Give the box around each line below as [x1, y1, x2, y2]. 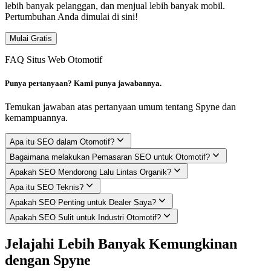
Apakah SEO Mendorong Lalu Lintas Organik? [10, 168, 171, 177]
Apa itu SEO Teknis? [10, 183, 83, 192]
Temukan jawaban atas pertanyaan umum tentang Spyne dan [5, 102, 236, 113]
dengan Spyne [5, 252, 91, 269]
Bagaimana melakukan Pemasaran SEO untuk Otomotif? [10, 152, 210, 162]
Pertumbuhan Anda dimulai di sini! [5, 11, 138, 22]
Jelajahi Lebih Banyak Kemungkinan [5, 236, 237, 252]
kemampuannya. [5, 113, 68, 123]
